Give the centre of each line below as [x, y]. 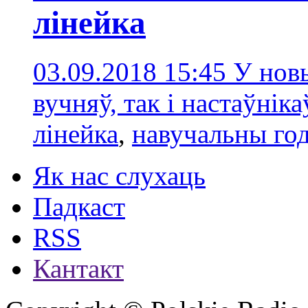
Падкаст [79, 206]
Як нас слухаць [119, 175]
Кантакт [78, 268]
